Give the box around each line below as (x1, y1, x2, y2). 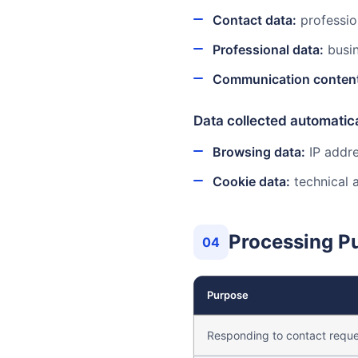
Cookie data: (213, 173, 290, 189)
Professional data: (213, 42, 324, 58)
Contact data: (213, 12, 296, 28)
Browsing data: (213, 144, 305, 160)
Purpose (207, 288, 249, 301)
